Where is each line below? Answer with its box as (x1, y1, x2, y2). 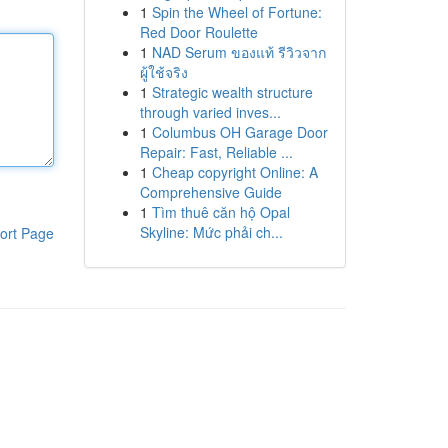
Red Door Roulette (139, 22, 258, 42)
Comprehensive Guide (139, 182, 282, 202)
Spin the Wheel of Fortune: (151, 2, 322, 22)
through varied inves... (139, 102, 281, 122)
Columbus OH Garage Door (151, 122, 328, 142)
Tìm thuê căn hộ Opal (151, 202, 290, 222)
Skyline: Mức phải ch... (139, 222, 283, 242)
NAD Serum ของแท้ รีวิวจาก (151, 42, 326, 62)
